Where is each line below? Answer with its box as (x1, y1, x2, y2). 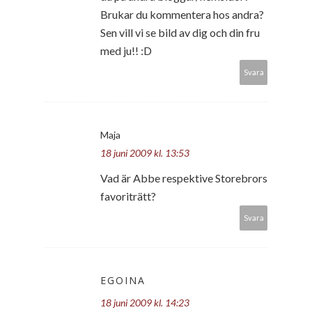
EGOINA (100, 273, 146, 287)
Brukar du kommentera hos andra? (100, 7, 264, 21)
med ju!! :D (100, 43, 152, 57)
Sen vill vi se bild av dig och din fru (100, 25, 260, 39)
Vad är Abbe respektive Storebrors (100, 171, 267, 185)
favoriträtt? (100, 189, 156, 203)
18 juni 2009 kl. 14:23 (100, 296, 189, 309)
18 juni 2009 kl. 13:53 (100, 146, 189, 159)
